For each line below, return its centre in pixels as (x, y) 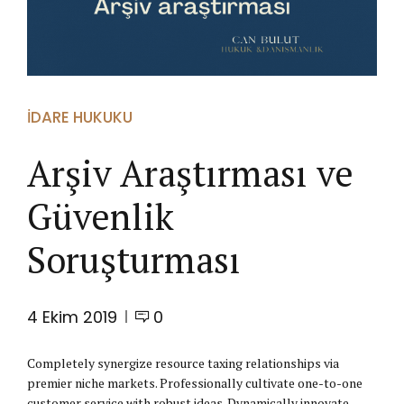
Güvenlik (101, 216)
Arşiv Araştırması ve (190, 172)
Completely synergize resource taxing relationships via (183, 363)
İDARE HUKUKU (80, 117)
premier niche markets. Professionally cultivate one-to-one (195, 382)
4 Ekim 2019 (72, 317)
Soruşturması (134, 259)
